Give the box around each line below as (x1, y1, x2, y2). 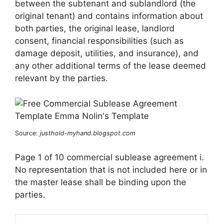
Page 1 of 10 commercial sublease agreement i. (15, 152, 204, 163)
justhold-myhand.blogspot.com (40, 129, 135, 137)
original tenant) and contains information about (15, 11, 203, 21)
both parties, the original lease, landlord (15, 23, 175, 34)
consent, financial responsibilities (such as (15, 36, 184, 46)
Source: (15, 129, 40, 137)
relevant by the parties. (15, 73, 108, 84)
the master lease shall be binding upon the (15, 177, 186, 188)
